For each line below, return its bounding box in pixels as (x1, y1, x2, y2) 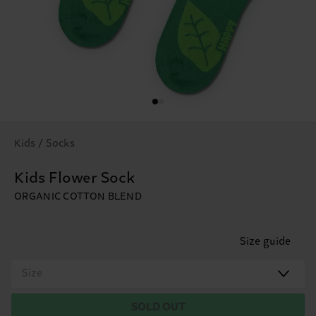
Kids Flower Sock (14, 169, 135, 187)
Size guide (240, 235, 291, 248)
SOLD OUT (130, 300, 186, 313)
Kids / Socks (14, 137, 75, 150)
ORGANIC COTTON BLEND (14, 190, 142, 202)
